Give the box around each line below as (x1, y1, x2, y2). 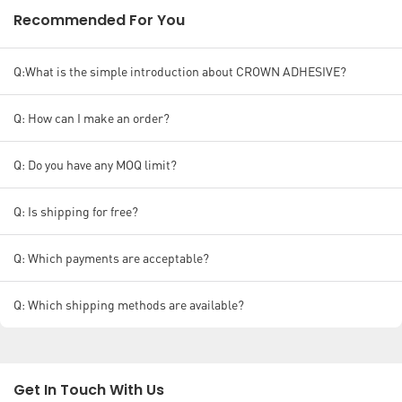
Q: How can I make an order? (13, 109, 170, 127)
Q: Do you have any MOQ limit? (13, 156, 177, 173)
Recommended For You (13, 10, 185, 31)
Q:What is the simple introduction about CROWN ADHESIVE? (13, 63, 346, 80)
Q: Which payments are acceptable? (13, 249, 209, 267)
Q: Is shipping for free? (13, 203, 138, 220)
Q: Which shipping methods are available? (13, 296, 244, 313)
